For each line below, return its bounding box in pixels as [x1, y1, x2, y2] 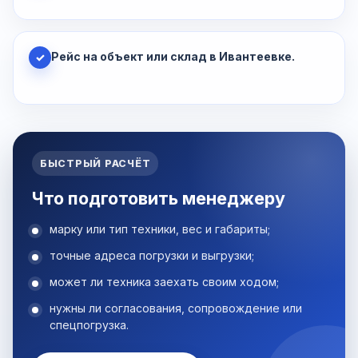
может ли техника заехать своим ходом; [50, 275, 279, 289]
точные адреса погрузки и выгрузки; [50, 249, 254, 263]
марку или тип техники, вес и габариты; [50, 222, 270, 237]
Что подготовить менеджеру [32, 188, 285, 209]
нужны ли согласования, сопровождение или [50, 301, 302, 316]
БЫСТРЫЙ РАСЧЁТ [40, 157, 151, 170]
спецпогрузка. [50, 318, 129, 332]
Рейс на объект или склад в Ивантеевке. [51, 50, 295, 64]
